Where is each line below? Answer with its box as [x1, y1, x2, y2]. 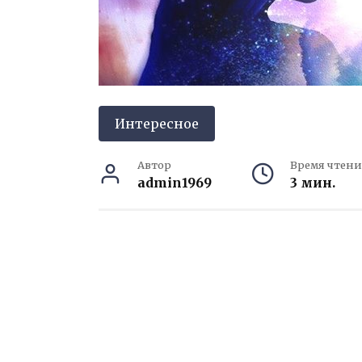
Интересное [115, 116, 199, 132]
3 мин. [289, 175, 335, 191]
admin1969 [137, 175, 212, 191]
